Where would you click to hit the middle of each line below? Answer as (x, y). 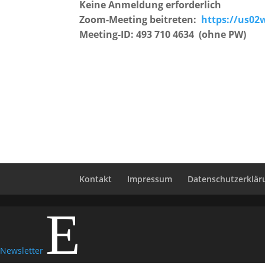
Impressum (150, 179)
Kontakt (96, 179)
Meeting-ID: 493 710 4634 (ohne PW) (163, 34)
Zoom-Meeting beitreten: (140, 20)
